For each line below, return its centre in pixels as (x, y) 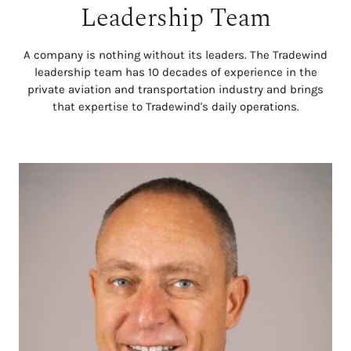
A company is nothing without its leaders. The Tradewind (175, 55)
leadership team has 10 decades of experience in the (175, 72)
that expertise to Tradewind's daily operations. (175, 107)
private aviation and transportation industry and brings (175, 90)
